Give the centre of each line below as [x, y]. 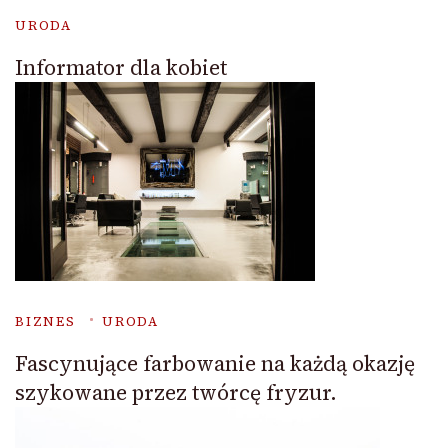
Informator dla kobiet [121, 68]
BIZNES [45, 322]
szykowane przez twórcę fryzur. [176, 393]
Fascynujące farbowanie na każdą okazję [215, 364]
